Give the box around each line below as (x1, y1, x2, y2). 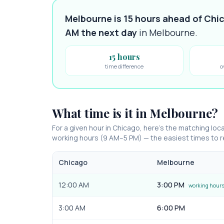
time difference (105, 62, 144, 70)
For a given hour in (52, 123, 112, 132)
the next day (79, 26, 137, 38)
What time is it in (52, 105, 150, 121)
